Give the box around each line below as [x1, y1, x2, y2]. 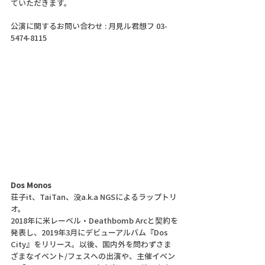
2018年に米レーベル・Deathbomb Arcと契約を [11, 214, 178, 226]
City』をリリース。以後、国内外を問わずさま [11, 238, 172, 250]
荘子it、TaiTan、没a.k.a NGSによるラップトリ [11, 190, 177, 202]
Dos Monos [11, 179, 51, 190]
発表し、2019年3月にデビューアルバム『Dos [11, 226, 170, 238]
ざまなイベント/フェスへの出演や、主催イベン [11, 250, 175, 261]
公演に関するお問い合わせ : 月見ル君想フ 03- [11, 20, 167, 31]
